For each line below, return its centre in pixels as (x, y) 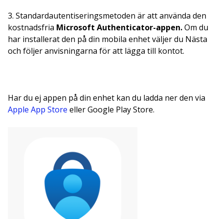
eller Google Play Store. (111, 109)
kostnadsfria (31, 27)
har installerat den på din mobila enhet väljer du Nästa (108, 39)
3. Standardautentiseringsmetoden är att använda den (107, 15)
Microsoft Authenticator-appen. (119, 27)
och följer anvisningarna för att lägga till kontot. (96, 51)
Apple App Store (38, 109)
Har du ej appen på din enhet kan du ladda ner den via (107, 98)
